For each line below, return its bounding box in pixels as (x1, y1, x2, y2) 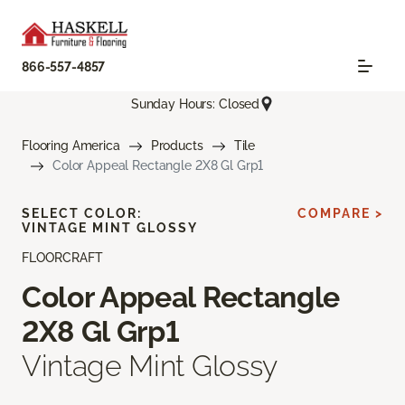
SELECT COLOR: (22, 206, 142, 221)
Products (150, 138, 203, 154)
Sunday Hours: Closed (130, 96, 260, 111)
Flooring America (22, 138, 120, 154)
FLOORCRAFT (22, 250, 103, 266)
